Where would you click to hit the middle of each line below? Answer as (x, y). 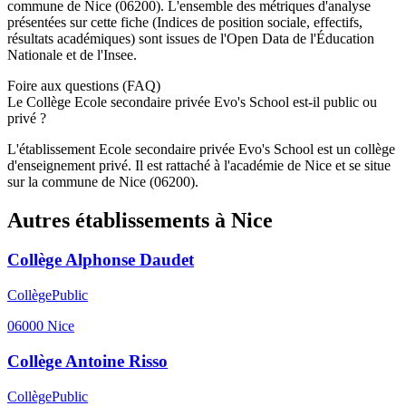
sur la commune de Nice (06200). (103, 181)
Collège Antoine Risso (87, 361)
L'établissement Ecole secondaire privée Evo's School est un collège (201, 149)
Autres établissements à (119, 220)
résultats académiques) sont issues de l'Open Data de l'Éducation (191, 38)
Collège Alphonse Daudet (101, 260)
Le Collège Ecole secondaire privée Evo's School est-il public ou (192, 101)
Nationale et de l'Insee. (72, 54)
